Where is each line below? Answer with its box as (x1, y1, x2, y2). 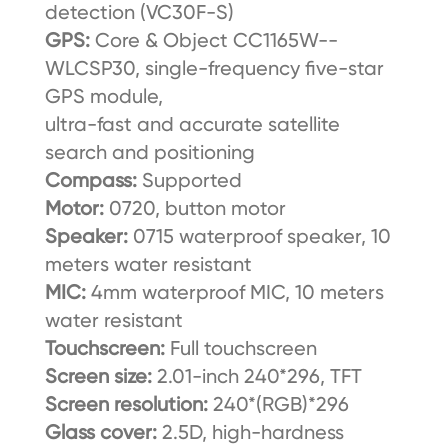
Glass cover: (44, 420, 157, 445)
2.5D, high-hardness (156, 420, 344, 445)
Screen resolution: (44, 392, 208, 417)
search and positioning (44, 140, 255, 165)
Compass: (44, 168, 137, 193)
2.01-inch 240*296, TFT (151, 364, 362, 389)
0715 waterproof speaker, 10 (132, 224, 391, 249)
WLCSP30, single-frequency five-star (44, 56, 384, 81)
